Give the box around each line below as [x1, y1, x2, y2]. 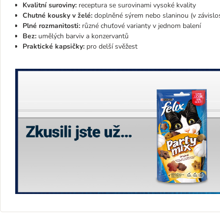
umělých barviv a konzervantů [36, 31, 129, 41]
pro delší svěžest [84, 41, 137, 51]
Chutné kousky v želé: [23, 10, 94, 20]
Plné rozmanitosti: [23, 21, 80, 30]
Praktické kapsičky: [23, 41, 84, 51]
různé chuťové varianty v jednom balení [80, 21, 201, 30]
